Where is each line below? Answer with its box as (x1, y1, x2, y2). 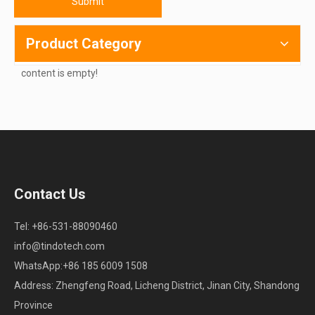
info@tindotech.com (14, 240, 105, 252)
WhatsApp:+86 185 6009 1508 (14, 259, 148, 271)
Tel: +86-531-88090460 (14, 220, 117, 232)
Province (14, 299, 53, 311)
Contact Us (14, 185, 86, 202)
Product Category (26, 34, 141, 52)
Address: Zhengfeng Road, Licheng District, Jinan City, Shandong (14, 279, 300, 291)
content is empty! (21, 67, 98, 79)
